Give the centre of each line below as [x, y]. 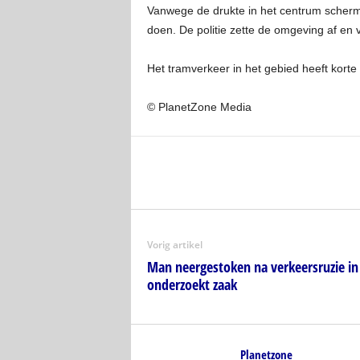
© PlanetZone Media [199, 107]
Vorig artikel [174, 245]
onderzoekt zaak [192, 285]
